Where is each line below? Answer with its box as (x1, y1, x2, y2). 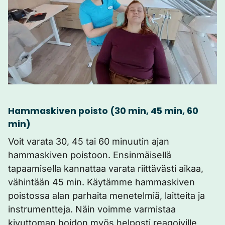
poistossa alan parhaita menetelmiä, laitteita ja (8, 190, 205, 201)
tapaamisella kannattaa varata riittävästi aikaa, (8, 163, 203, 174)
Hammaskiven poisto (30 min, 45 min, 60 (8, 105, 198, 117)
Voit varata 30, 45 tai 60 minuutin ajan (8, 136, 169, 147)
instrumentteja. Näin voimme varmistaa (8, 204, 176, 214)
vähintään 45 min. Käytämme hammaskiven (8, 177, 195, 187)
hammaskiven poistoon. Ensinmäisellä (8, 150, 171, 160)
